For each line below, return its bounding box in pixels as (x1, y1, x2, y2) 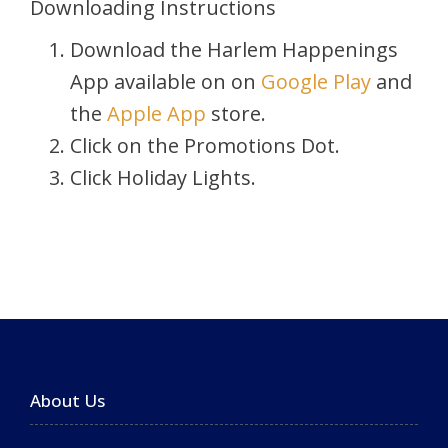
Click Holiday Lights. (70, 163, 256, 191)
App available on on (70, 67, 261, 95)
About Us (30, 388, 105, 412)
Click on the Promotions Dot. (70, 131, 340, 159)
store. (211, 99, 266, 127)
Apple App (107, 99, 211, 127)
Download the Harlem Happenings (70, 35, 398, 63)
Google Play (261, 67, 376, 95)
